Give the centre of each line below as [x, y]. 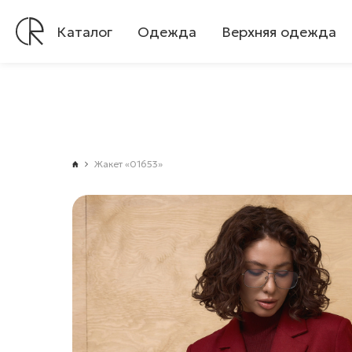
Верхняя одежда [279, 31]
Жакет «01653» [128, 164]
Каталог [84, 31]
